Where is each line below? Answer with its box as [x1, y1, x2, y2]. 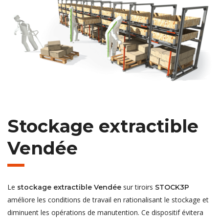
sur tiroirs [121, 182, 155, 192]
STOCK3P [155, 182, 189, 192]
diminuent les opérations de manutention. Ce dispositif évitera [7, 207, 203, 217]
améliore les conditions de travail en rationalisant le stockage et [7, 195, 209, 204]
